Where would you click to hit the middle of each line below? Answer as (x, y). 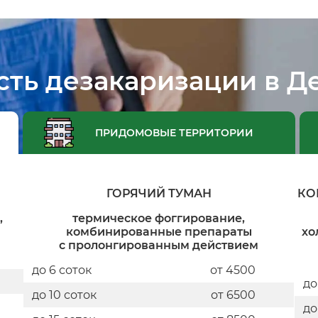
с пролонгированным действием (159, 245)
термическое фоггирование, (159, 218)
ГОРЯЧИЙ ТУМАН (159, 193)
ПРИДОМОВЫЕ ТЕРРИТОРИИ (174, 132)
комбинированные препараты (159, 231)
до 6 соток (62, 270)
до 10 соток (65, 295)
